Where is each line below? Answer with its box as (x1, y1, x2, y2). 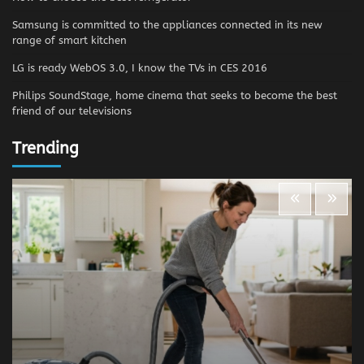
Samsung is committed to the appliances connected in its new (12, 19, 323, 32)
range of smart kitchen (12, 34, 127, 47)
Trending (12, 138, 79, 158)
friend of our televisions (12, 105, 132, 118)
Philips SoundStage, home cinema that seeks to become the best (12, 89, 337, 102)
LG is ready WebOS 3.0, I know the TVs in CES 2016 (12, 62, 267, 75)
